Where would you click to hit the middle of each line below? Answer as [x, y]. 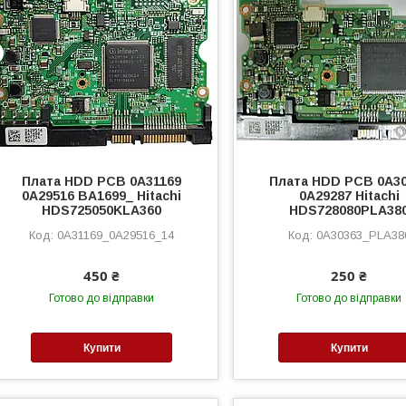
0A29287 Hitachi [349, 196]
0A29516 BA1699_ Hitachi [102, 196]
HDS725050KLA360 [102, 211]
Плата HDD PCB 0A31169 [102, 182]
